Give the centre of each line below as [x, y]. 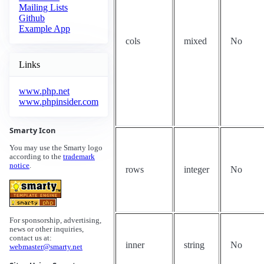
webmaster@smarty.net [46, 247]
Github [32, 18]
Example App [44, 29]
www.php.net [44, 91]
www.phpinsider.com [59, 102]
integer [197, 169]
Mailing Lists [43, 8]
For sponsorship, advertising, [55, 221]
